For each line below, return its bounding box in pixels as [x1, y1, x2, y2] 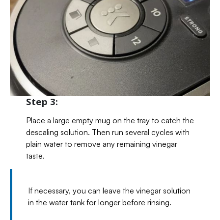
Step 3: [26, 95, 58, 108]
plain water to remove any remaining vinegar [26, 138, 177, 149]
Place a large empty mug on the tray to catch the [26, 115, 194, 125]
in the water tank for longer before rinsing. [28, 197, 171, 207]
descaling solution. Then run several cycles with [26, 127, 190, 137]
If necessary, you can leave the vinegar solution [28, 185, 191, 195]
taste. [26, 150, 45, 161]
